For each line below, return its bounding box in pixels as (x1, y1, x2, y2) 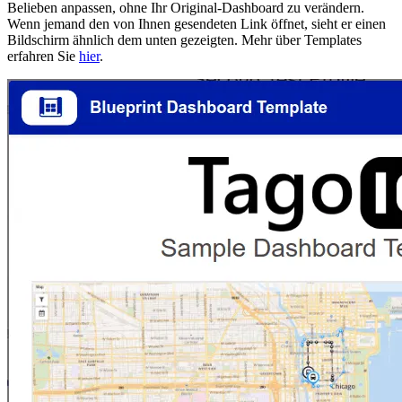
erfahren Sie (7, 48, 79, 64)
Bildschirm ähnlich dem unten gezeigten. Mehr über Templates (7, 31, 362, 48)
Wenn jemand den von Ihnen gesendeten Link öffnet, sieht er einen (7, 15, 386, 31)
